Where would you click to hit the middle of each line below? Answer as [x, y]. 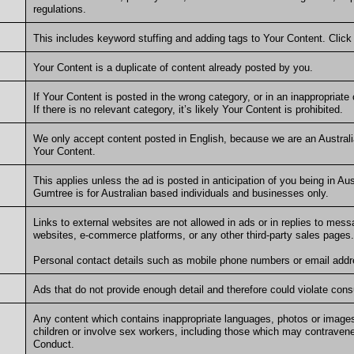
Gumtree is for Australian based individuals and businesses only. [181, 194]
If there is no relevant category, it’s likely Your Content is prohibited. [189, 110]
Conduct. [53, 345]
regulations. [61, 9]
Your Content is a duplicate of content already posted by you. [174, 68]
